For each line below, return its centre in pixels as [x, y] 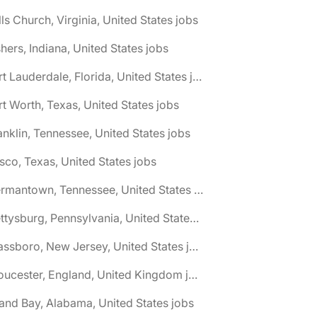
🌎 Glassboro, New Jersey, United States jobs [194, 246]
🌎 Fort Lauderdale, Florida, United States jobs [197, 76]
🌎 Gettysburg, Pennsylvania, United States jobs [194, 218]
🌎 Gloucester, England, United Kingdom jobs [193, 275]
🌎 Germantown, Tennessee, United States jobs [198, 190]
